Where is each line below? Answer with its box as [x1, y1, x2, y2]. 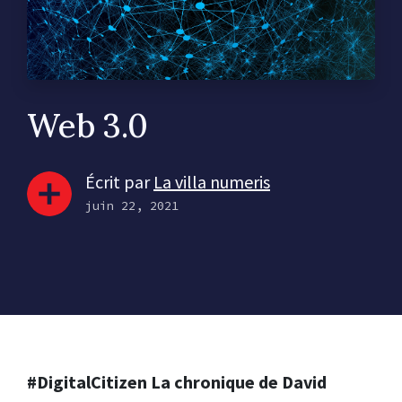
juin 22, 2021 [85, 197, 179, 214]
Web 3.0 [27, 104, 148, 146]
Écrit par [85, 170, 153, 193]
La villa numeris [153, 170, 270, 193]
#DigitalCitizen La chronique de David [27, 370, 327, 393]
